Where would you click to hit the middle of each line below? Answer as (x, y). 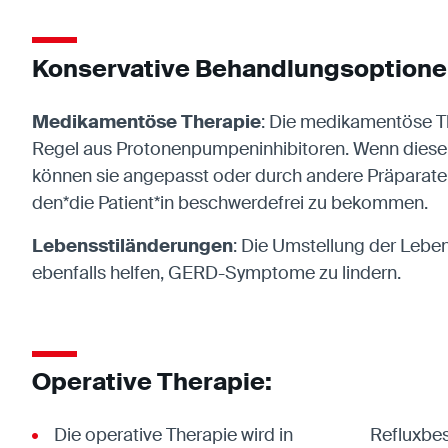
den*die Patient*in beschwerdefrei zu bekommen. (230, 202)
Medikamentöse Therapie (146, 121)
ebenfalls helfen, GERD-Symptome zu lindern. (216, 272)
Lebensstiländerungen (132, 245)
